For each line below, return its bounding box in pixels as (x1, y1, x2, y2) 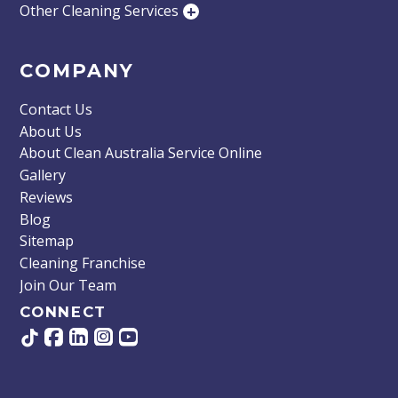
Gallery (20, 165, 67, 186)
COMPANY (20, 60, 135, 83)
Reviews (20, 187, 74, 207)
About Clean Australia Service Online (20, 143, 263, 163)
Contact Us (20, 99, 93, 119)
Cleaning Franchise (20, 253, 147, 274)
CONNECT (20, 302, 107, 321)
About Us (20, 121, 83, 141)
